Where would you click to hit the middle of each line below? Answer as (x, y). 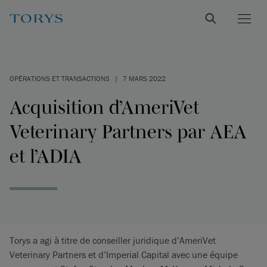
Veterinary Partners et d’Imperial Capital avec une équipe (124, 254)
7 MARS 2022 (144, 78)
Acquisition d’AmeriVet (104, 107)
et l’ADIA (46, 156)
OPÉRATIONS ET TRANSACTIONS (60, 78)
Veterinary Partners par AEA (128, 131)
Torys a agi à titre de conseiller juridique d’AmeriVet (113, 240)
